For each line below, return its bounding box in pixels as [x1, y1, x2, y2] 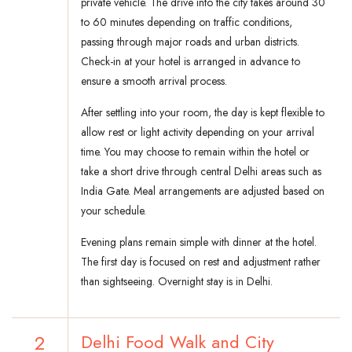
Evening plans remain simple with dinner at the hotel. [81, 234, 317, 251]
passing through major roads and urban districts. [81, 34, 299, 50]
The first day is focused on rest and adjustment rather [81, 254, 321, 270]
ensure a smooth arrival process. [81, 73, 227, 90]
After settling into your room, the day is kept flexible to [81, 104, 324, 121]
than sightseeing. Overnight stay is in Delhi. [81, 273, 273, 290]
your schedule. [81, 203, 146, 219]
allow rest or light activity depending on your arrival [81, 124, 314, 141]
